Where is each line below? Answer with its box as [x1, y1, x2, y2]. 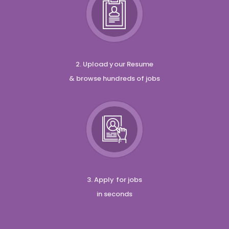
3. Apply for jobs [86, 174, 143, 185]
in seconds [96, 189, 133, 199]
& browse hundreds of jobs [68, 73, 161, 83]
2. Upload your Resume [75, 59, 154, 69]
